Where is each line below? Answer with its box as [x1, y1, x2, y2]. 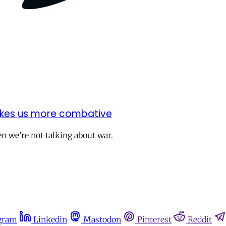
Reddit [188, 214, 212, 225]
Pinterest [137, 214, 172, 225]
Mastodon [83, 214, 121, 225]
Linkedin [33, 214, 67, 225]
